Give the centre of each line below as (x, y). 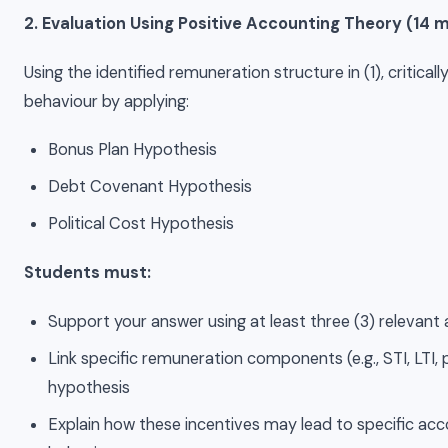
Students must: (87, 273)
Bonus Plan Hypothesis (133, 150)
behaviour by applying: (106, 101)
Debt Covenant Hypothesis (150, 187)
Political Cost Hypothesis (141, 224)
